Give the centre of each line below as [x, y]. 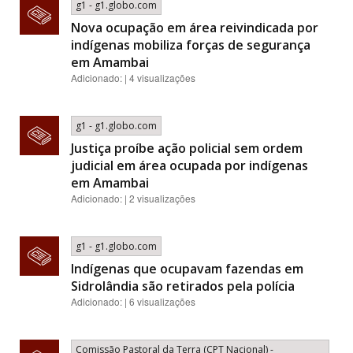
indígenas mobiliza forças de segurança [191, 45]
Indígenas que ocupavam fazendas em [187, 269]
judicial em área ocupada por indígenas [190, 165]
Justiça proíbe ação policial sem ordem [187, 148]
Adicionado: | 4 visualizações [133, 78]
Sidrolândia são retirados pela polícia [183, 286]
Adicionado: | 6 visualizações [133, 301]
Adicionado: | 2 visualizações [133, 198]
